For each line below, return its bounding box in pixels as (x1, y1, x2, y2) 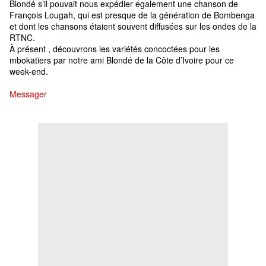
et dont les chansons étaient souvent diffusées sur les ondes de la (9, 20, 256, 33)
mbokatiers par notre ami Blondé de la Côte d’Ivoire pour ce (9, 54, 234, 66)
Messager (9, 88, 47, 100)
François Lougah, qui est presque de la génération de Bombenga (9, 9, 255, 21)
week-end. (9, 65, 48, 78)
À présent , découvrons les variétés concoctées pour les (9, 43, 220, 55)
